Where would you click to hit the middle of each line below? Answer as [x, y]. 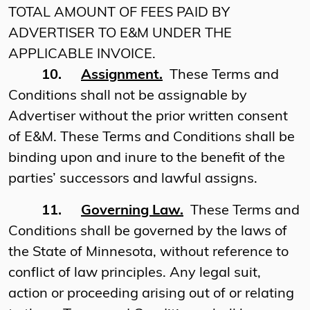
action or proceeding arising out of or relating [151, 294]
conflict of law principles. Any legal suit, [135, 274]
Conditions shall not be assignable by [128, 97]
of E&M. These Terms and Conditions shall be [152, 138]
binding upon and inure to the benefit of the [147, 159]
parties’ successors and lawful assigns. [133, 180]
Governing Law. [132, 211]
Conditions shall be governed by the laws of [148, 232]
